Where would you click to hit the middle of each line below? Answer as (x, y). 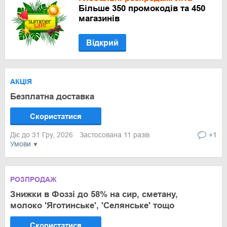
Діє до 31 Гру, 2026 (43, 135)
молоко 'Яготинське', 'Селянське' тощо (92, 205)
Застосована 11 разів (115, 135)
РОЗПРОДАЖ (33, 179)
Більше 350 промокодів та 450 (142, 8)
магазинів (99, 18)
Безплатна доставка (52, 97)
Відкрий (102, 43)
